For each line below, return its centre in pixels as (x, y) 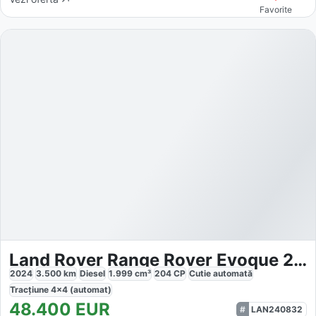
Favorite (276, 10)
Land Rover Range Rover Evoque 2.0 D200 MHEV (300, 260)
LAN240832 (277, 309)
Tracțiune (30, 289)
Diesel (92, 273)
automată (233, 273)
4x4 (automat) (81, 289)
